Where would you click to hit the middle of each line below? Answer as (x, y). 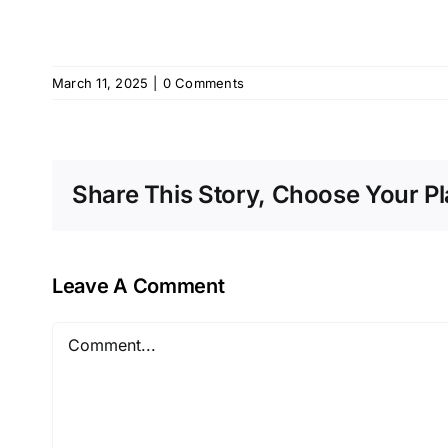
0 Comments (203, 83)
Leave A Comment (138, 285)
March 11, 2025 (100, 83)
